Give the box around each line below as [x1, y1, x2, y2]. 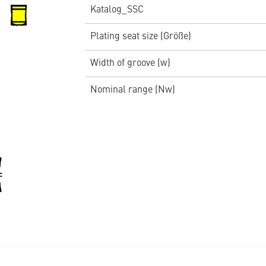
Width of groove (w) [90, 59, 170, 69]
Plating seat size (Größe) [90, 32, 191, 42]
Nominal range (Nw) [90, 85, 175, 96]
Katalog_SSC [90, 5, 144, 15]
